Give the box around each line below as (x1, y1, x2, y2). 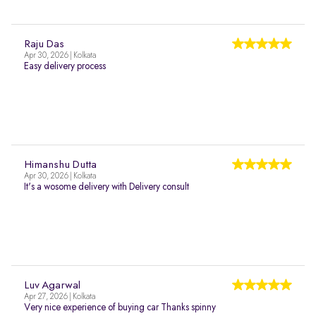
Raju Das (24, 39, 64, 50)
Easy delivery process (24, 61, 106, 71)
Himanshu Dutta (24, 159, 97, 171)
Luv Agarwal (24, 280, 80, 291)
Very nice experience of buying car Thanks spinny (24, 303, 216, 312)
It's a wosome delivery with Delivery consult (24, 182, 189, 192)
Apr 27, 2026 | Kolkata (24, 293, 95, 301)
